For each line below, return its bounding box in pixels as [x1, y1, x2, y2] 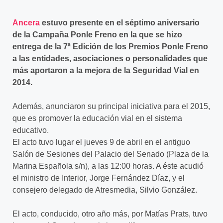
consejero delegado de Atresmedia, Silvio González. [12, 186, 197, 194]
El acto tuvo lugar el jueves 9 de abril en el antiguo [12, 138, 190, 146]
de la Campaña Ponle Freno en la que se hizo [12, 30, 182, 39]
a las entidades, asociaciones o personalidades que [12, 54, 208, 63]
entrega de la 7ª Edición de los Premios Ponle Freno [12, 42, 208, 51]
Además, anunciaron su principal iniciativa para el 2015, [12, 102, 210, 111]
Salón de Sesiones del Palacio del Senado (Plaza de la [12, 150, 209, 158]
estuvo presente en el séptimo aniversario [40, 18, 200, 27]
